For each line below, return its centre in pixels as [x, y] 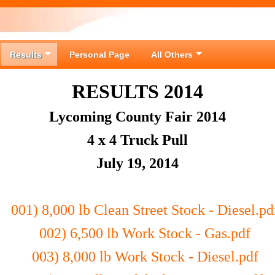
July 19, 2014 [137, 163]
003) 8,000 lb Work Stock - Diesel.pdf [145, 257]
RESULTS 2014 [137, 91]
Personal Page [99, 55]
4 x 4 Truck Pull [137, 140]
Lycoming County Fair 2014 [137, 117]
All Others [172, 55]
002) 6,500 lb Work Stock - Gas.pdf [145, 233]
